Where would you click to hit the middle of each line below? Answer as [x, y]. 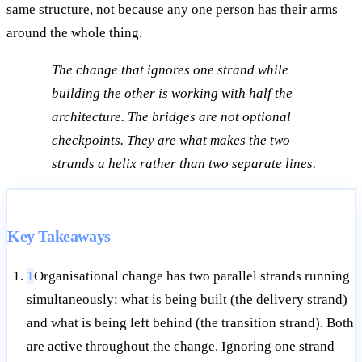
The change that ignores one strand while [170, 70]
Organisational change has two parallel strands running [192, 276]
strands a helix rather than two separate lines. [184, 164]
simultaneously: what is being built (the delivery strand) [187, 300]
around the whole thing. [74, 33]
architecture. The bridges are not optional [171, 117]
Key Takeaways [59, 236]
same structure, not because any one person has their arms [172, 10]
